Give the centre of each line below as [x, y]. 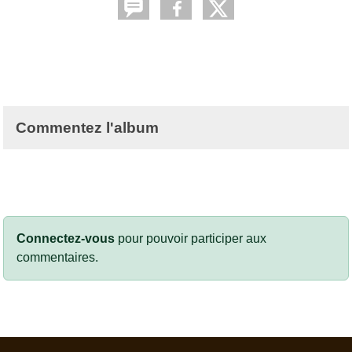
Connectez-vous [66, 239]
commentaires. [57, 258]
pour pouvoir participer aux [191, 239]
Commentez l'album [87, 128]
